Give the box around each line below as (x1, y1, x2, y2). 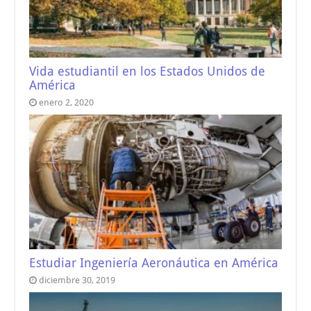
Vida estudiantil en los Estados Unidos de (29, 65, 266, 79)
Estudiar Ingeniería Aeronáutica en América (29, 255, 279, 270)
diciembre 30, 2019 (39, 274, 116, 285)
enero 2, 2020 (39, 97, 94, 108)
